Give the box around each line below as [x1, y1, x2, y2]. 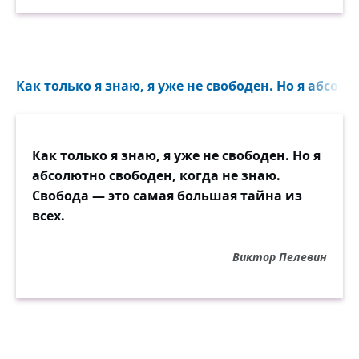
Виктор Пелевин [232, 249, 327, 265]
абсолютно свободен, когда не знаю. [32, 167, 280, 185]
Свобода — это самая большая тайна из [32, 187, 302, 205]
